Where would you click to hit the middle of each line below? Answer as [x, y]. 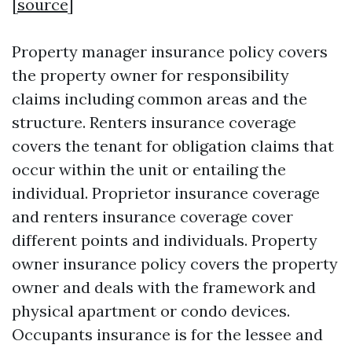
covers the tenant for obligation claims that [173, 146]
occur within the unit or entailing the [149, 170]
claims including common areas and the [159, 99]
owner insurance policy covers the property [175, 264]
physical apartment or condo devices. [151, 311]
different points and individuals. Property [165, 240]
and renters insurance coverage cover [152, 217]
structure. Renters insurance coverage [154, 123]
